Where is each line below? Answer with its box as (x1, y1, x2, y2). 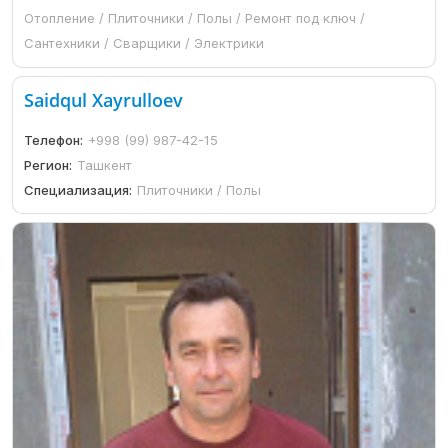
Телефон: (24, 131, 84, 148)
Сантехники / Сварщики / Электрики (24, 35, 265, 52)
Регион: (24, 156, 73, 173)
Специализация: (24, 181, 133, 198)
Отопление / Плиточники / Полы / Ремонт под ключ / (24, 10, 366, 27)
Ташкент (77, 156, 133, 173)
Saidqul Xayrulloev (24, 87, 184, 112)
